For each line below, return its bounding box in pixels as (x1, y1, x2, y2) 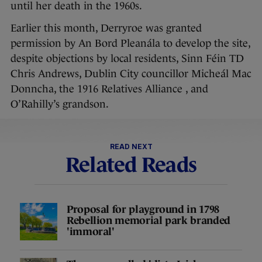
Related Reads (65, 153, 197, 177)
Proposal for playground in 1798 (67, 203, 219, 215)
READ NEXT (109, 142, 153, 151)
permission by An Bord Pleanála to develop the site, (11, 37, 250, 49)
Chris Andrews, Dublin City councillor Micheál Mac (11, 68, 251, 80)
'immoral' (67, 225, 115, 237)
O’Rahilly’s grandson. (11, 98, 109, 110)
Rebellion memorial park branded (67, 214, 230, 226)
